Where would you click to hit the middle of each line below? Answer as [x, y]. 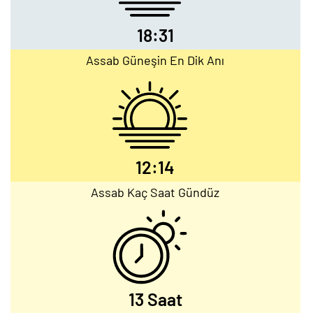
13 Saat [155, 299]
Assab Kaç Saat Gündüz [155, 192]
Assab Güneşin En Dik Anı [155, 60]
